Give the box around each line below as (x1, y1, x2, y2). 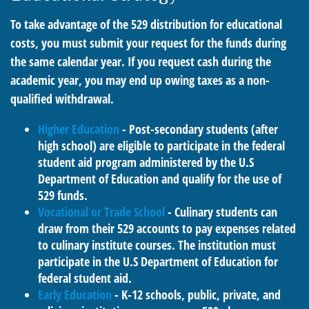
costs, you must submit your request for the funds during (10, 34, 286, 51)
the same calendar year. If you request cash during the (10, 53, 271, 70)
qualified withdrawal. (10, 90, 114, 107)
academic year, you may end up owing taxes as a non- (10, 72, 270, 88)
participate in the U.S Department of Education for (38, 253, 278, 270)
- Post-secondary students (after (119, 121, 278, 137)
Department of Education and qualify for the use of (38, 170, 281, 187)
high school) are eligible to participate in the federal (38, 137, 285, 154)
